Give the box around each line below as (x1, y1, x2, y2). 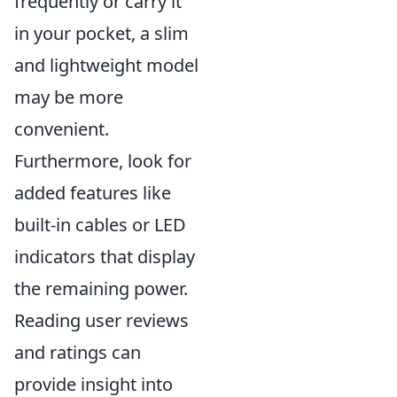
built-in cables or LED (14, 213, 186, 237)
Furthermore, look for (14, 149, 191, 173)
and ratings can (14, 340, 141, 364)
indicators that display (14, 245, 195, 269)
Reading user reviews (14, 308, 189, 332)
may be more (14, 85, 123, 109)
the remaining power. (14, 276, 188, 300)
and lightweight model (14, 53, 198, 77)
